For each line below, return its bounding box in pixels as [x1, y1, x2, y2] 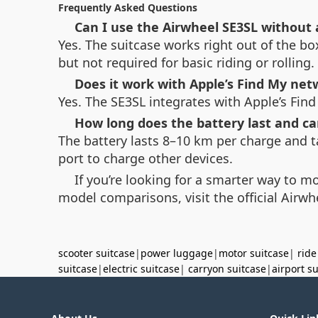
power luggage [141, 246, 213, 260]
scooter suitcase [58, 246, 135, 260]
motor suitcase [219, 246, 289, 260]
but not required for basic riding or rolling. [58, 53, 314, 71]
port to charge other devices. [58, 149, 233, 167]
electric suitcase [103, 261, 180, 275]
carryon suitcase [188, 261, 266, 275]
